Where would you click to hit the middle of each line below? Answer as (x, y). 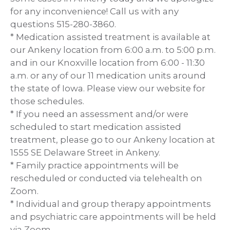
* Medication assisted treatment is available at (110, 37)
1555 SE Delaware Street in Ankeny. (85, 152)
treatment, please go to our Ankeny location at (113, 139)
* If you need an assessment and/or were (99, 114)
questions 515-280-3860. (63, 24)
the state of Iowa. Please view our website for (108, 88)
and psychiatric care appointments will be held (113, 216)
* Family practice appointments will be (94, 165)
